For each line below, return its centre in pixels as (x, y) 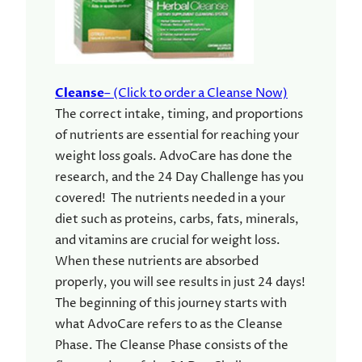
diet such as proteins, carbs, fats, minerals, (177, 220)
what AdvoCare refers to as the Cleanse (169, 325)
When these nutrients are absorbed (157, 262)
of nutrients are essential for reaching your (177, 136)
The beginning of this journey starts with (171, 304)
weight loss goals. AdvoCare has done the (174, 157)
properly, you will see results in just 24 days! (180, 283)
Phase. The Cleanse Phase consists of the (172, 346)
